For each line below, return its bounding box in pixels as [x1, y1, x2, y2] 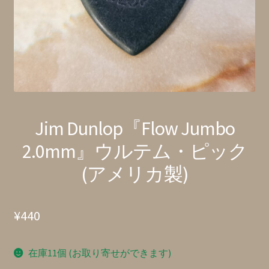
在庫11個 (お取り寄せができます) [28, 246, 172, 259]
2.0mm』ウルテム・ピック [22, 139, 247, 163]
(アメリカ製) [81, 162, 188, 186]
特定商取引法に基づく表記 [27, 5, 143, 17]
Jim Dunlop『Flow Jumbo [34, 116, 235, 141]
